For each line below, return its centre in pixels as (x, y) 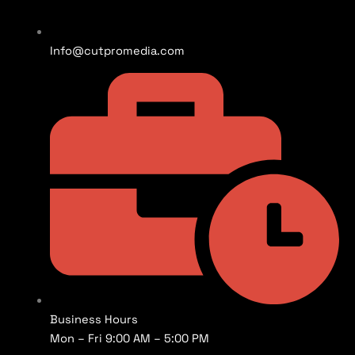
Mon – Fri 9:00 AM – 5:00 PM (129, 339)
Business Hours (94, 320)
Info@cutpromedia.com (117, 51)
